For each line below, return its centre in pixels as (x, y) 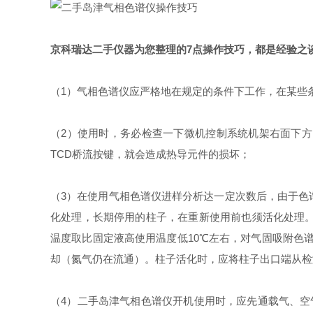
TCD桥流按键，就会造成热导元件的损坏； (150, 154)
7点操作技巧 (216, 49)
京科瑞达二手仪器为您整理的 (118, 49)
